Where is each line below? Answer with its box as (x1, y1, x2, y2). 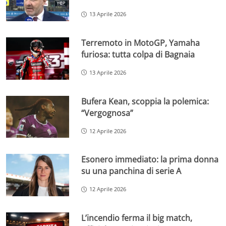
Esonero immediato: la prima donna (81, 154, 219, 165)
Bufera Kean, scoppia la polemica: (81, 95, 209, 107)
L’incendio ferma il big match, (81, 212, 193, 223)
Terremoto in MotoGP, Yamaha (81, 37, 200, 48)
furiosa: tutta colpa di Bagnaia (81, 48, 195, 60)
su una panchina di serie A (81, 165, 182, 177)
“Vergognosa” (81, 107, 134, 119)
